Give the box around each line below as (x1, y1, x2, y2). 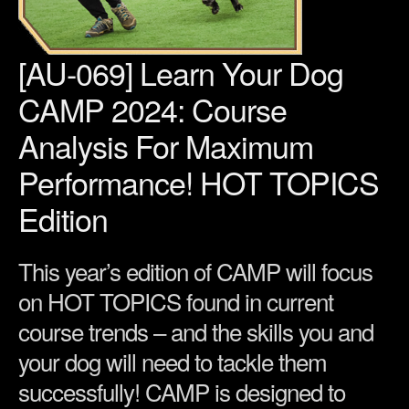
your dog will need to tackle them (18, 344, 327, 379)
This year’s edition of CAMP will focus (18, 254, 372, 288)
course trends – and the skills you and (18, 314, 373, 349)
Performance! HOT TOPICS (18, 160, 379, 205)
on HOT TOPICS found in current (18, 284, 333, 319)
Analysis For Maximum (18, 123, 313, 169)
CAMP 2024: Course (18, 87, 287, 132)
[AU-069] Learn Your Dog (18, 50, 343, 96)
